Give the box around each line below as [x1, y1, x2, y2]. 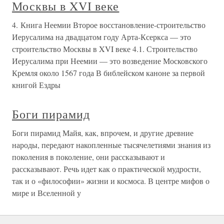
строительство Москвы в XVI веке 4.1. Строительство [12, 43, 197, 54]
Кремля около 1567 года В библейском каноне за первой [12, 67, 205, 78]
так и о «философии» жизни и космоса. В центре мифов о [12, 175, 209, 186]
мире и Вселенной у [12, 187, 81, 198]
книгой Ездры [12, 79, 60, 90]
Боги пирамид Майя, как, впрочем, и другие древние [12, 127, 193, 138]
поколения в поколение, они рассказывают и [12, 151, 165, 162]
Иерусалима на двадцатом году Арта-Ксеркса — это [12, 31, 191, 42]
